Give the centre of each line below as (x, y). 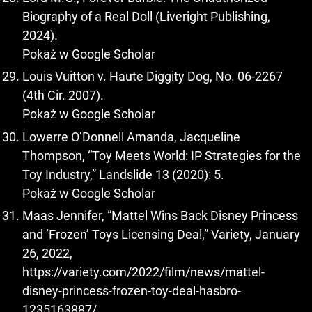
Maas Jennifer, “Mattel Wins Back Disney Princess (160, 216)
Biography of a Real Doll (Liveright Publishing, (146, 16)
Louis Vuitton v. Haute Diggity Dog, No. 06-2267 (153, 77)
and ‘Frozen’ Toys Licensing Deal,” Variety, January (161, 235)
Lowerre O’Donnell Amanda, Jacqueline (131, 136)
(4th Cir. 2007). (63, 95)
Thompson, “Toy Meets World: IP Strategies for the (162, 155)
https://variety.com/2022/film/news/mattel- (143, 272)
